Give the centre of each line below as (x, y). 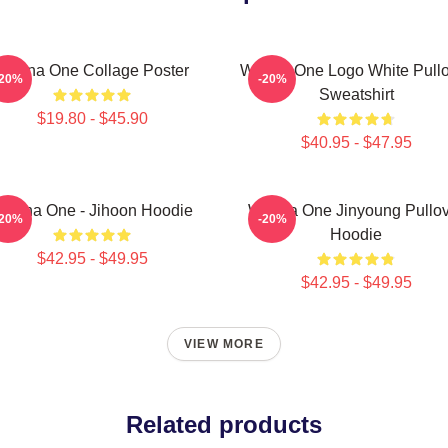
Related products (224, 424)
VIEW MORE (224, 344)
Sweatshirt (356, 94)
